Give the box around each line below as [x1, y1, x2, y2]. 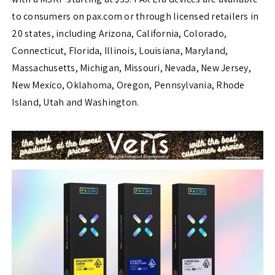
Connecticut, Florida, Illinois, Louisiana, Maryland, [12, 44, 228, 58]
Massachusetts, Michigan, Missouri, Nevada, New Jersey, [12, 61, 251, 75]
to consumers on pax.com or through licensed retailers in [12, 10, 259, 23]
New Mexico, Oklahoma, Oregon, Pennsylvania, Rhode [12, 79, 245, 92]
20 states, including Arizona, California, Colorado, [12, 27, 227, 41]
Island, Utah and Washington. [12, 96, 139, 109]
